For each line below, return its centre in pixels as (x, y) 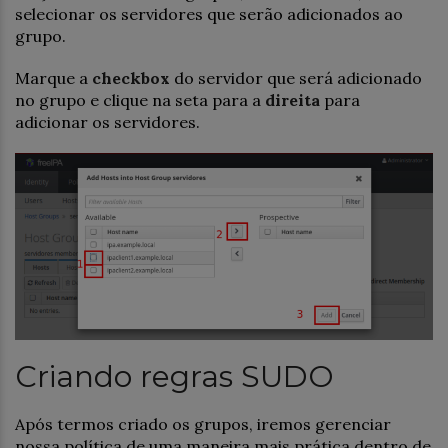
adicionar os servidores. (107, 122)
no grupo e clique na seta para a (140, 100)
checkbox (131, 78)
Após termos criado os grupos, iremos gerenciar (203, 423)
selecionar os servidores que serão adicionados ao (209, 14)
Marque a (53, 78)
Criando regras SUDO (174, 376)
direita (292, 100)
